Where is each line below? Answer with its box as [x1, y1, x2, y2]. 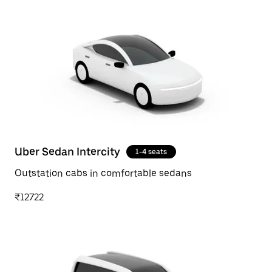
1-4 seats [135, 148, 167, 156]
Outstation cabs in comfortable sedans [15, 168, 192, 179]
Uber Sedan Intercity [15, 145, 120, 158]
